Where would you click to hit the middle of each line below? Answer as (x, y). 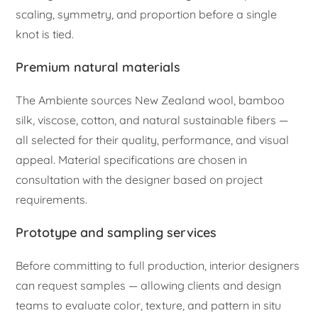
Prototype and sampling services (116, 232)
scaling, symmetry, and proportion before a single (147, 14)
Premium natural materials (98, 67)
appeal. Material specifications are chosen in (132, 159)
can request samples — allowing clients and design (149, 285)
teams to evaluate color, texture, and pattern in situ (149, 305)
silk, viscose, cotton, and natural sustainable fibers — (152, 120)
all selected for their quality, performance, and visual (153, 139)
